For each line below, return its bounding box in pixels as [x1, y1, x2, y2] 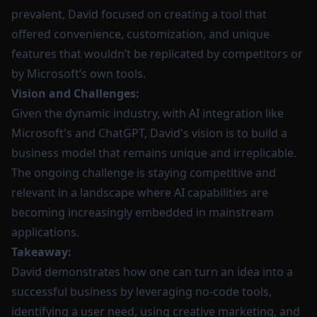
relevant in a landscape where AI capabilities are [11, 185, 268, 200]
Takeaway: [11, 244, 71, 260]
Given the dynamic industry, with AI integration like [11, 105, 284, 121]
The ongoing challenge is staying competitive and [11, 165, 276, 180]
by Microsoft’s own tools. [11, 66, 146, 81]
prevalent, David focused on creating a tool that [11, 6, 267, 22]
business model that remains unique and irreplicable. [11, 145, 296, 161]
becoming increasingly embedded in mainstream [11, 204, 274, 220]
